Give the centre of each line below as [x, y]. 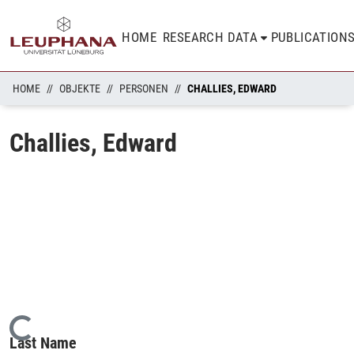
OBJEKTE [80, 88]
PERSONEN [144, 88]
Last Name [43, 343]
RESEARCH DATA [211, 37]
